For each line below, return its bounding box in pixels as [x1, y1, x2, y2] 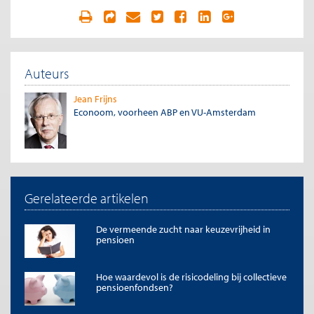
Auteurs [25, 64, 69, 82]
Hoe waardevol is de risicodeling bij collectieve [96, 270, 287, 283]
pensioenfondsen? [96, 280, 173, 294]
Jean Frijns [74, 92, 117, 105]
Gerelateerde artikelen [25, 189, 149, 207]
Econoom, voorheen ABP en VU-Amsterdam [74, 105, 256, 118]
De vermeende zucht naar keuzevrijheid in [96, 222, 271, 235]
